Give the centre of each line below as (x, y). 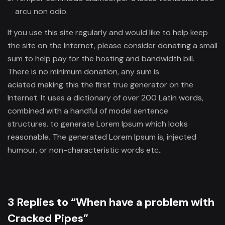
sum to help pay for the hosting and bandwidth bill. (101, 58)
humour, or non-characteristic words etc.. (85, 150)
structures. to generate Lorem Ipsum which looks (98, 124)
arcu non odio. (41, 11)
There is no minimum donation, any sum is (84, 71)
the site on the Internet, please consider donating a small (113, 45)
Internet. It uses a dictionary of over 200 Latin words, (105, 97)
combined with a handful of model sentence (88, 110)
